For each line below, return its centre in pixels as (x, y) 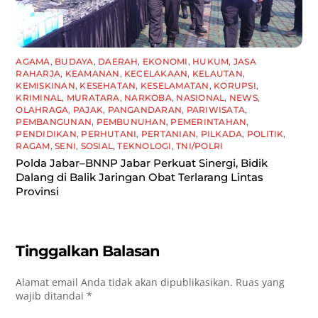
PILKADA (221, 134)
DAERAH (118, 62)
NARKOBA (148, 98)
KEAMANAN (92, 74)
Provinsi (38, 192)
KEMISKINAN (45, 86)
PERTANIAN (169, 134)
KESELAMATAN (175, 86)
